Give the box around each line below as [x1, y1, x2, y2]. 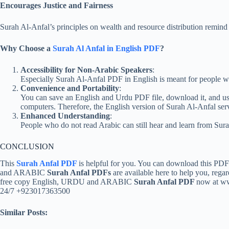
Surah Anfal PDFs [47, 168, 113, 177]
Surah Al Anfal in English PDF [53, 44, 160, 53]
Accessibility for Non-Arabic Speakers [20, 65, 152, 75]
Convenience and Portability [20, 84, 119, 93]
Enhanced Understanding [20, 111, 110, 121]
